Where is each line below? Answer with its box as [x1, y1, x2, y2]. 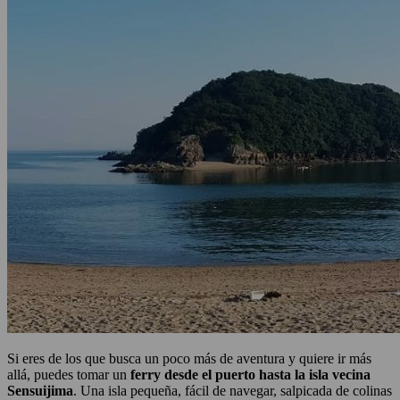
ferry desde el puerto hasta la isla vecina [127, 367, 371, 383]
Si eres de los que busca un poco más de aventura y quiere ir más [7, 351, 371, 367]
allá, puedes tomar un [7, 367, 127, 383]
